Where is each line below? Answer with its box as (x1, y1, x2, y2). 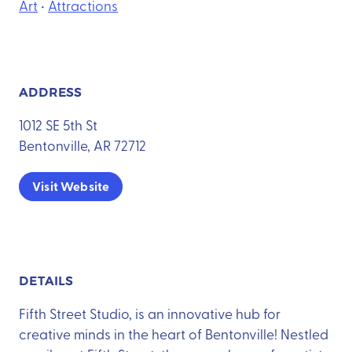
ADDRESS (19, 85, 82, 100)
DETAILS (19, 274, 74, 289)
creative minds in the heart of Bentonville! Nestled (19, 324, 328, 343)
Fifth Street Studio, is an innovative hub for (19, 303, 280, 322)
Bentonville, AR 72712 (19, 135, 146, 154)
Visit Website (32, 177, 110, 196)
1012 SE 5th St (19, 115, 97, 134)
